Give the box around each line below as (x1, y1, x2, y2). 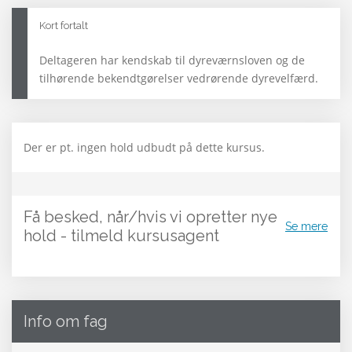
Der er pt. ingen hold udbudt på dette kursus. (24, 140, 265, 156)
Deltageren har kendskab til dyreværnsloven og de (39, 53, 305, 68)
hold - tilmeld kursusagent (24, 226, 219, 246)
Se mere (285, 219, 328, 233)
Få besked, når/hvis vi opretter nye (24, 207, 277, 227)
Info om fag (24, 312, 108, 332)
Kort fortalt (39, 20, 88, 32)
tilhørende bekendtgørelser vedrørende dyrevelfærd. (39, 71, 318, 86)
